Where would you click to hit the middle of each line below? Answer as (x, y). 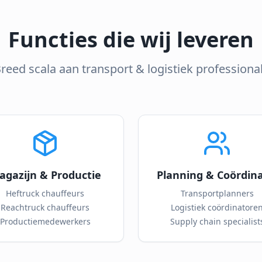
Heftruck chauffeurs (45, 193)
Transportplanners (217, 193)
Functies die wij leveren (131, 39)
